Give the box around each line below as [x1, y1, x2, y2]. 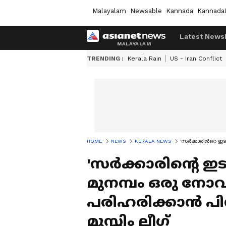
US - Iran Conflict [170, 55, 222, 62]
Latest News [180, 32, 224, 40]
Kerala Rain [128, 55, 161, 62]
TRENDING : [87, 55, 124, 62]
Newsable [130, 7, 162, 15]
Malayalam [92, 7, 126, 15]
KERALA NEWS [135, 138, 171, 144]
